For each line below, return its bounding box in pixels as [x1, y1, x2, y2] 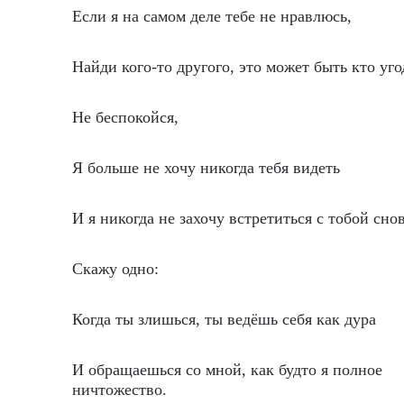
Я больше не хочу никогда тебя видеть [72, 159, 340, 177]
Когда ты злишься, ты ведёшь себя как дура [72, 310, 376, 328]
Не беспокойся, [72, 108, 179, 126]
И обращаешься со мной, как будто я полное [72, 361, 382, 379]
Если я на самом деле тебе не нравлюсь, [72, 7, 352, 25]
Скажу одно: [72, 260, 159, 278]
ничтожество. [72, 381, 167, 399]
